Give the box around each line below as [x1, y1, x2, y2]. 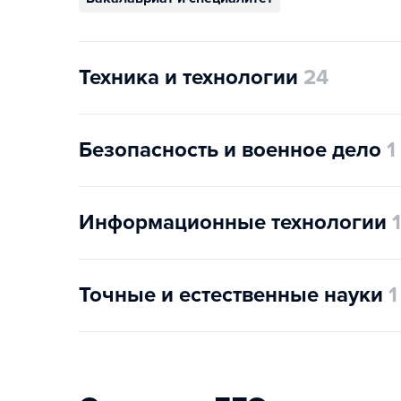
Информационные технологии [79, 209, 387, 235]
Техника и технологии [79, 64, 298, 90]
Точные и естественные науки [79, 282, 383, 308]
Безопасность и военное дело [79, 137, 381, 163]
